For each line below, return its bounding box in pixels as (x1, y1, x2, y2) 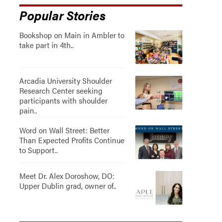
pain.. (19, 105, 37, 116)
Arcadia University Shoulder (19, 75, 112, 87)
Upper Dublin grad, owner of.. (19, 180, 116, 192)
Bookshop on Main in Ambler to (19, 29, 124, 41)
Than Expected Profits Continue (19, 134, 124, 146)
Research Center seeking (19, 85, 103, 97)
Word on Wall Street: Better (19, 124, 110, 136)
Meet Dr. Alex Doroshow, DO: (19, 170, 114, 182)
